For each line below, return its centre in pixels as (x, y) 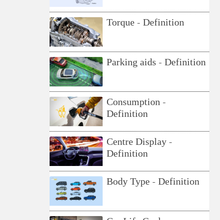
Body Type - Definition (153, 182)
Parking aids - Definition (156, 63)
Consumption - (137, 102)
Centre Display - (140, 142)
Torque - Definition (146, 23)
